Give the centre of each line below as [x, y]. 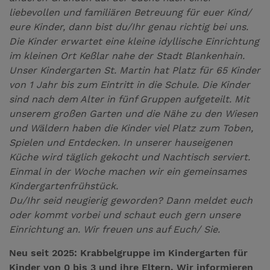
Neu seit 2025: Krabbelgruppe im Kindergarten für [128, 253]
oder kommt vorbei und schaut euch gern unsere [125, 215]
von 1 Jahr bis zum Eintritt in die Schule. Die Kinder [130, 84]
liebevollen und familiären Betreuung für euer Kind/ [130, 12]
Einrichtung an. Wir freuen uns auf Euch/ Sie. [115, 229]
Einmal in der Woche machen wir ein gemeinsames [128, 171]
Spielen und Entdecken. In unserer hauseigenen [121, 142]
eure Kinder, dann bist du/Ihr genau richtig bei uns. [129, 27]
